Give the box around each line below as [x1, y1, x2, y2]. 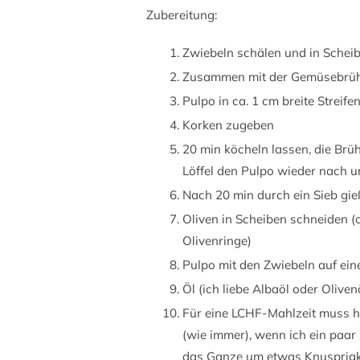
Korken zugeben [182, 117, 274, 133]
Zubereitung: [146, 7, 217, 23]
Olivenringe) [182, 233, 252, 249]
